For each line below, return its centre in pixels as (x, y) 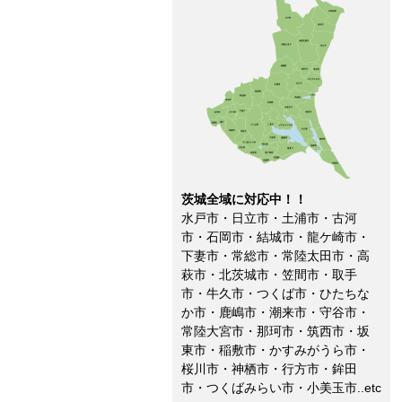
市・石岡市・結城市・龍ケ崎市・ (275, 237)
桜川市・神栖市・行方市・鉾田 (269, 369)
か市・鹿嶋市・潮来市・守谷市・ (275, 313)
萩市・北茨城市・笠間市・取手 (269, 275)
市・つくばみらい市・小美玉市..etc (281, 388)
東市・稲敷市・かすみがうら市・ (275, 350)
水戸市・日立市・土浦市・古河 (269, 218)
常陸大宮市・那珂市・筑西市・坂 (275, 332)
